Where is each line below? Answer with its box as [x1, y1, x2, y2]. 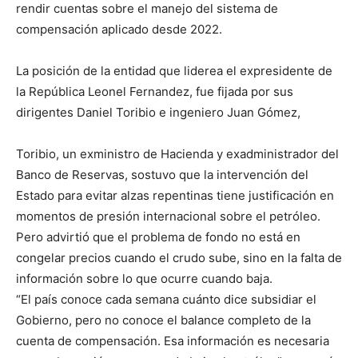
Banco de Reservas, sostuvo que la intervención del [16, 166, 308, 182]
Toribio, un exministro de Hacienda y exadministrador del [16, 145, 339, 161]
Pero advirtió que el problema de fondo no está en [16, 229, 300, 245]
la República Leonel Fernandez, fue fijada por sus [16, 83, 293, 99]
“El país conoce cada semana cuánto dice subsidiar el [16, 291, 316, 307]
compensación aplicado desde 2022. [16, 21, 222, 37]
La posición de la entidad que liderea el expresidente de [16, 62, 332, 78]
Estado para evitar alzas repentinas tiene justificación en [16, 187, 334, 203]
